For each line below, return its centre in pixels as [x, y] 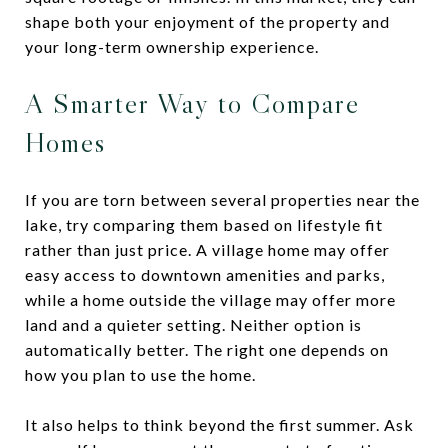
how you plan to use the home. [140, 374]
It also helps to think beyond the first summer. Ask [219, 424]
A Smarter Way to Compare [192, 102]
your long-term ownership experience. [172, 46]
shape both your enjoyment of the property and [207, 21]
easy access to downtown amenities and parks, [205, 274]
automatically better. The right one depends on [207, 349]
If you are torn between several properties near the [222, 199]
